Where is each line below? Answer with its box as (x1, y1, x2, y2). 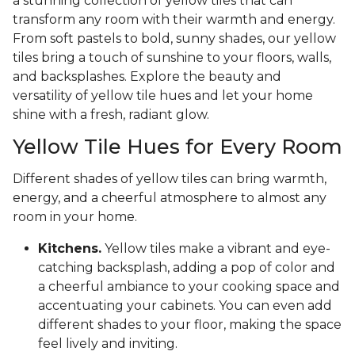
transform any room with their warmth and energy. (13, 12, 335, 28)
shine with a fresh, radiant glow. (13, 107, 209, 123)
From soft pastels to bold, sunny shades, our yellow (13, 31, 336, 47)
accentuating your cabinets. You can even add (38, 298, 332, 314)
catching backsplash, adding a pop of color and (38, 260, 335, 276)
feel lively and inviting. (38, 336, 177, 352)
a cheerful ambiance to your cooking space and (38, 279, 340, 295)
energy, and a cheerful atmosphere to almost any (13, 190, 326, 206)
